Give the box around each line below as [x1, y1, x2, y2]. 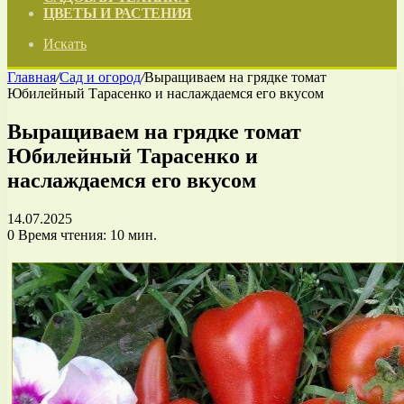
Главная [7, 69, 56, 85]
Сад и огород [60, 69, 141, 85]
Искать [43, 36, 87, 51]
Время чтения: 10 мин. [14, 226, 157, 243]
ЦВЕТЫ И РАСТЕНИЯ [43, 5, 193, 21]
